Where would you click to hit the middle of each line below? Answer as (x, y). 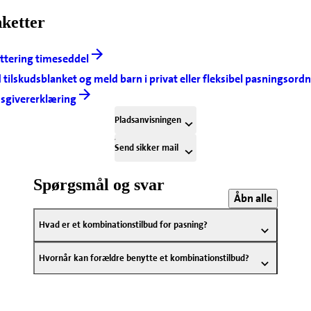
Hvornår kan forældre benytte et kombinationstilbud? (144, 258)
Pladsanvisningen (148, 120)
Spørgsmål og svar (99, 185)
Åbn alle (253, 199)
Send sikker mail (147, 148)
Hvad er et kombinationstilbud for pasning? (123, 225)
